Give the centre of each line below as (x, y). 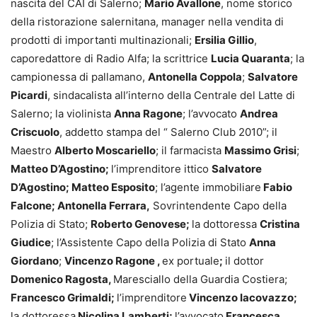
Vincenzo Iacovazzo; (242, 297)
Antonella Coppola (195, 76)
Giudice (31, 242)
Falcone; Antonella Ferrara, (80, 205)
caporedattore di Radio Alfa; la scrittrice (111, 58)
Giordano (35, 260)
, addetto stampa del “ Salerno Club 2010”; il (168, 132)
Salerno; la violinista (62, 113)
